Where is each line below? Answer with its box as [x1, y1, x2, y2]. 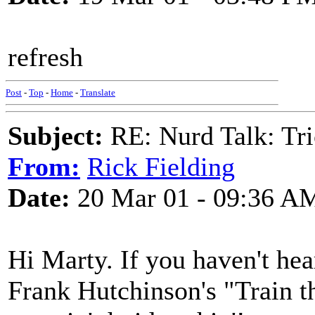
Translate [80, 87, 115, 98]
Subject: [8, 121, 103, 150]
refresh [8, 42, 83, 72]
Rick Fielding [87, 152, 235, 181]
